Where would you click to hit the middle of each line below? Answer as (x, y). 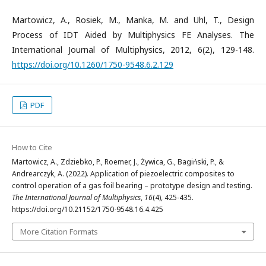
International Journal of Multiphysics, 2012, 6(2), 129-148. (133, 50)
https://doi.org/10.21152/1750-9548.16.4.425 (88, 209)
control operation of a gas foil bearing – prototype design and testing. (132, 186)
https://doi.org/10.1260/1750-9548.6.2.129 (93, 64)
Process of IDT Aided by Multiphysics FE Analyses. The (133, 35)
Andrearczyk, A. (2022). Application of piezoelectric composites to (123, 174)
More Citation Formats (59, 232)
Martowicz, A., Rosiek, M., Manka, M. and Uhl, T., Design (133, 20)
